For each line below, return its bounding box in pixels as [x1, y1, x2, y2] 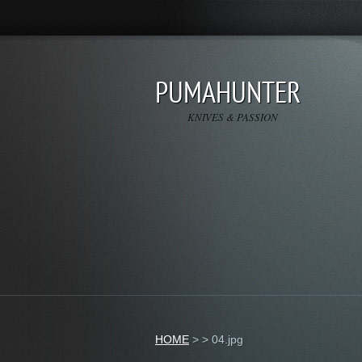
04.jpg [212, 333, 243, 346]
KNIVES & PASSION [187, 110, 278, 124]
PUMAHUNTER [155, 73, 301, 111]
